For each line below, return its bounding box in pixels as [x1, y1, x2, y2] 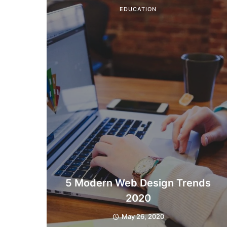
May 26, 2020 [121, 212, 164, 221]
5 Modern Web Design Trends [65, 177, 211, 190]
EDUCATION [120, 6, 157, 13]
